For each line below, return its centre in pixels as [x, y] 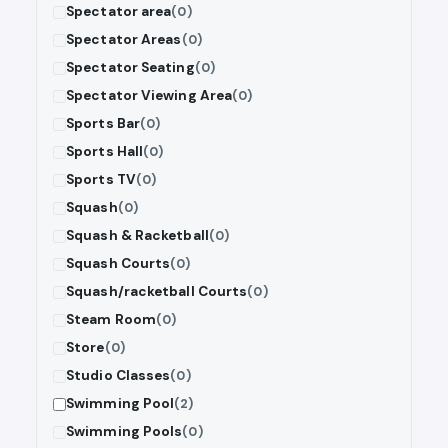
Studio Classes [118, 376]
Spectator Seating [130, 68]
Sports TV [101, 180]
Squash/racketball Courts [157, 292]
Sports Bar [103, 124]
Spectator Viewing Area [149, 96]
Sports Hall [105, 152]
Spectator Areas [124, 40]
